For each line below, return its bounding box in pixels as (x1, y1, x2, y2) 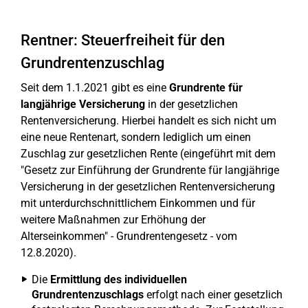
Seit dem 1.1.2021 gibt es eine (21, 81, 169, 94)
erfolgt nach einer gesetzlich (144, 288, 283, 301)
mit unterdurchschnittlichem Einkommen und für (21, 197, 255, 210)
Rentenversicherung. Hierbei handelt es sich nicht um (21, 114, 276, 127)
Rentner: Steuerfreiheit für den (21, 32, 225, 49)
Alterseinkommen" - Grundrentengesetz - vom (21, 230, 237, 243)
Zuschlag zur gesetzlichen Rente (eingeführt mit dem (21, 147, 276, 160)
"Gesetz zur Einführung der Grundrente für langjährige (21, 164, 279, 177)
